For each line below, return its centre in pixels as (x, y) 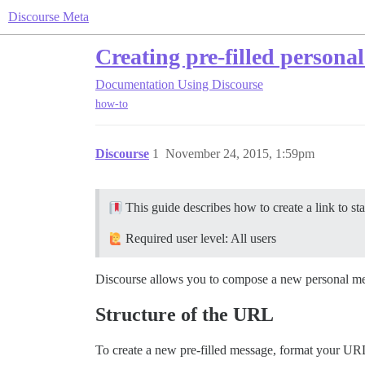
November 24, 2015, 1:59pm (240, 154)
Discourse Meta (48, 17)
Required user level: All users (199, 239)
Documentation (135, 84)
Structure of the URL (185, 315)
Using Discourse (220, 84)
